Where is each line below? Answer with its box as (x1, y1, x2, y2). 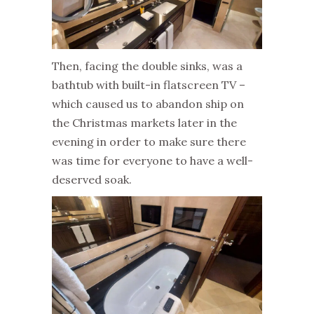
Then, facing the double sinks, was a (52, 58, 243, 73)
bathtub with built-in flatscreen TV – (52, 77, 245, 92)
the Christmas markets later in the (52, 115, 237, 130)
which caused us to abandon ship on (52, 96, 244, 111)
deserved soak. (52, 172, 132, 186)
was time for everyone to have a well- (52, 153, 253, 168)
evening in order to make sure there (52, 134, 246, 149)
